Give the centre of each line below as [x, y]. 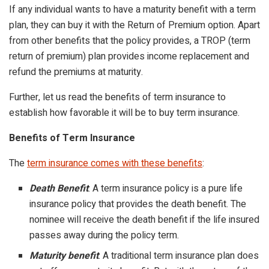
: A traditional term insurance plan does [179, 255]
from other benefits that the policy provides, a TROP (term [130, 41]
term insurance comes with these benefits [115, 163]
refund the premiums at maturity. [77, 72]
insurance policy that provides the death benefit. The [138, 204]
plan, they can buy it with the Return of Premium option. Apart [134, 25]
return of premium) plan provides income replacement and [129, 56]
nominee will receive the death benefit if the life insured [145, 219]
